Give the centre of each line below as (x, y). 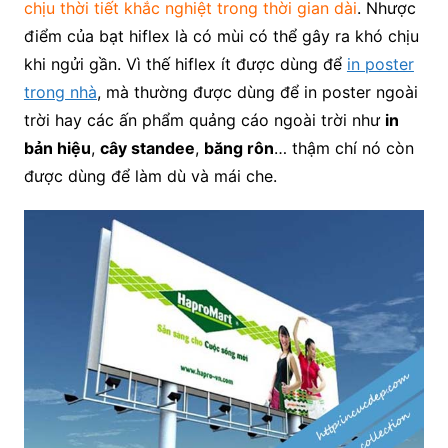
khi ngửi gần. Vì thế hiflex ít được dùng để (185, 63)
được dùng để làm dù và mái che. (150, 175)
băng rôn (238, 147)
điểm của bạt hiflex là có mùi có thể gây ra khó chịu (221, 35)
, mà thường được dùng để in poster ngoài (257, 91)
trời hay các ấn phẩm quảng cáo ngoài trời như (204, 119)
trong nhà (60, 91)
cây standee (147, 147)
